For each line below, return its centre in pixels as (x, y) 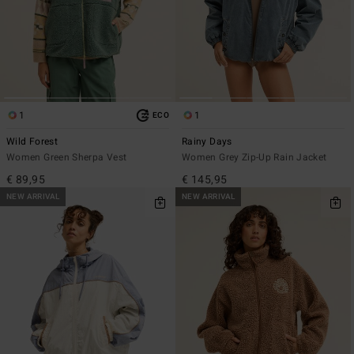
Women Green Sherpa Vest (67, 157)
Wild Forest (32, 141)
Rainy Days (207, 141)
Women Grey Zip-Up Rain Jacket (254, 157)
